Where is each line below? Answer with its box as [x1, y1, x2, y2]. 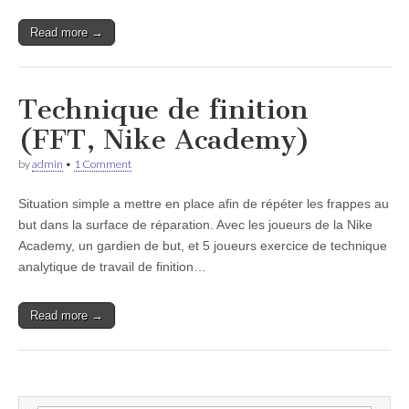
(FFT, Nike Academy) [18, 123, 310, 156]
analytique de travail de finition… [18, 259, 206, 274]
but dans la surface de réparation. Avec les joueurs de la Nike [18, 217, 372, 232]
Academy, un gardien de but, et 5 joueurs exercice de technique [18, 238, 387, 253]
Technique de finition [18, 93, 309, 126]
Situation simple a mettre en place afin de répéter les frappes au [18, 196, 389, 211]
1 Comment [74, 157, 131, 171]
